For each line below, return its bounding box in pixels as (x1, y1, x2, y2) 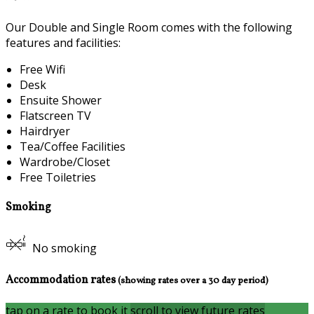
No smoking (32, 240, 97, 256)
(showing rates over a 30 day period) (118, 274, 268, 288)
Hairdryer (20, 123, 70, 139)
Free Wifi (20, 62, 65, 78)
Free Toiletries (20, 170, 96, 186)
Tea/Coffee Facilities (20, 139, 125, 155)
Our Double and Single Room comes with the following (6, 20, 292, 36)
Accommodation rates (6, 273, 118, 289)
